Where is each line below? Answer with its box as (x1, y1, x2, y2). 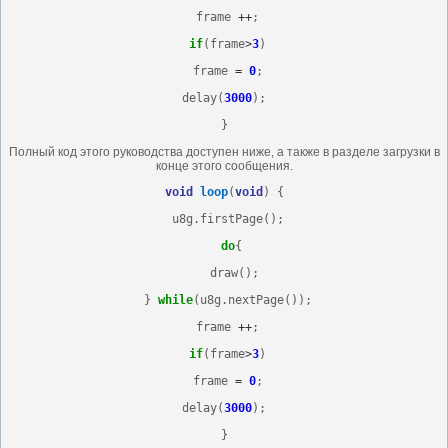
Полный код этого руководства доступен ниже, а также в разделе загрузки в (8, 144, 440, 159)
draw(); (189, 265, 259, 280)
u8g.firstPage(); (164, 211, 284, 226)
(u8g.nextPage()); (192, 292, 312, 307)
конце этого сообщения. (155, 158, 293, 173)
